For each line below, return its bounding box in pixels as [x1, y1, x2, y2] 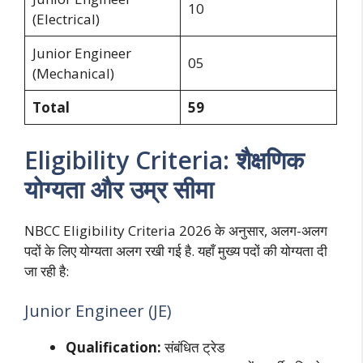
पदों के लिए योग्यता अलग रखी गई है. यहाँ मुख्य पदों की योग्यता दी [24, 241, 327, 260]
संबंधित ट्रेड [161, 338, 224, 357]
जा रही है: [24, 261, 69, 280]
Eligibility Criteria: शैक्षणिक [24, 143, 304, 177]
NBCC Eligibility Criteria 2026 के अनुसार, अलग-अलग [24, 220, 327, 240]
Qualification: [66, 338, 161, 357]
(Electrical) [32, 10, 100, 29]
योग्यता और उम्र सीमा [24, 172, 214, 206]
